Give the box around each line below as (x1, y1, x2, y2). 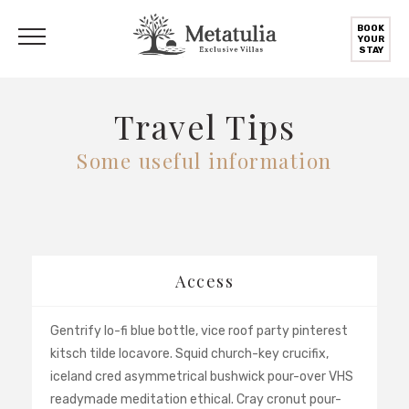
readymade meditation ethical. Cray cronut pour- (50, 392, 341, 407)
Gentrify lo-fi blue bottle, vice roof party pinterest (50, 323, 348, 339)
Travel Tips (113, 104, 296, 148)
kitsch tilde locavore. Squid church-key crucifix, (50, 346, 329, 362)
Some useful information (77, 147, 332, 174)
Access (175, 269, 234, 292)
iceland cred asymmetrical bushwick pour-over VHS (50, 369, 353, 384)
